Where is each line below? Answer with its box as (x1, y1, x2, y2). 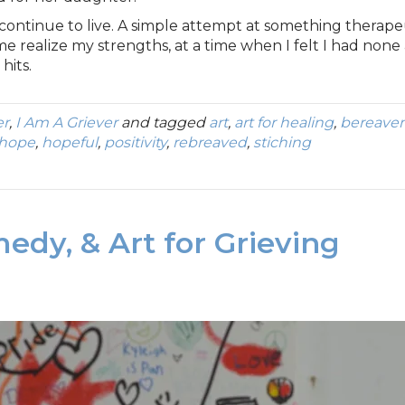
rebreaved (173, 133, 247, 151)
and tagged (118, 113, 209, 131)
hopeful (42, 133, 98, 151)
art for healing (234, 113, 334, 131)
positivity (104, 133, 166, 151)
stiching (253, 133, 311, 151)
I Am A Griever (15, 113, 118, 131)
